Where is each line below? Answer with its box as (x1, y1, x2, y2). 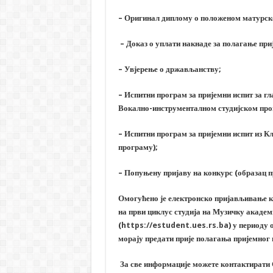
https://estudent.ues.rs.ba (121, 221, 229, 230)
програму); (118, 143, 158, 152)
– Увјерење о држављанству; (118, 65, 221, 74)
